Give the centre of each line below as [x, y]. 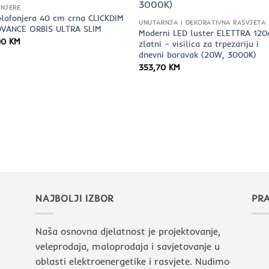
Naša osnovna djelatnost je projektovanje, [128, 231]
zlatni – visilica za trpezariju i [199, 44]
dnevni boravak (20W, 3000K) [198, 55]
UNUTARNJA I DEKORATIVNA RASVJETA [202, 23]
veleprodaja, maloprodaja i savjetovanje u [128, 246]
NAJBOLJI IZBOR [75, 198]
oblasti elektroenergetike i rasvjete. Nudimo [132, 261]
